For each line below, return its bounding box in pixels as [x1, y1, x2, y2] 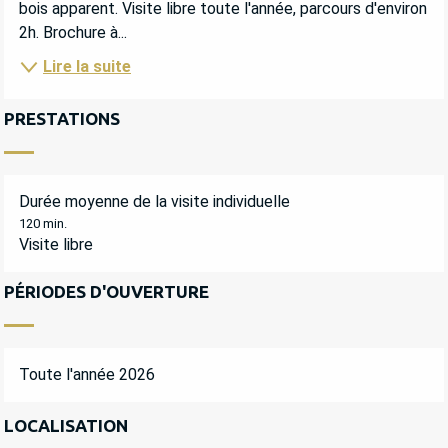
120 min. [19, 216, 67, 232]
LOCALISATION [4, 416, 128, 436]
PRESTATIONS [4, 109, 120, 129]
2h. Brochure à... [19, 22, 127, 42]
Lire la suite [43, 57, 131, 77]
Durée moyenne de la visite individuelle [19, 192, 290, 212]
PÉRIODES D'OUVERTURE [4, 282, 209, 302]
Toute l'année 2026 [19, 365, 155, 385]
